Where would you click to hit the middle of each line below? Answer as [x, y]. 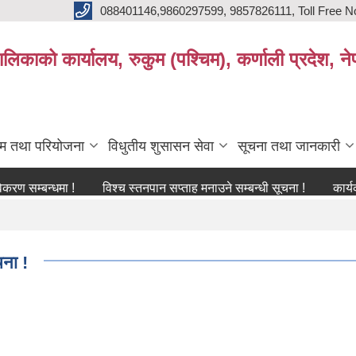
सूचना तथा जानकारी [289, 146]
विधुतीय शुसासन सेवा [161, 146]
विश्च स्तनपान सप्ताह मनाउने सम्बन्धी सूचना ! [166, 188]
